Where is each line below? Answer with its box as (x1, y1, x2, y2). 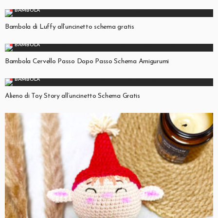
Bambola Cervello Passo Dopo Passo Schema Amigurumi (5, 57, 169, 65)
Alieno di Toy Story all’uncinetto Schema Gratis (5, 92, 140, 100)
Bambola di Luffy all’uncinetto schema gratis (5, 23, 134, 31)
